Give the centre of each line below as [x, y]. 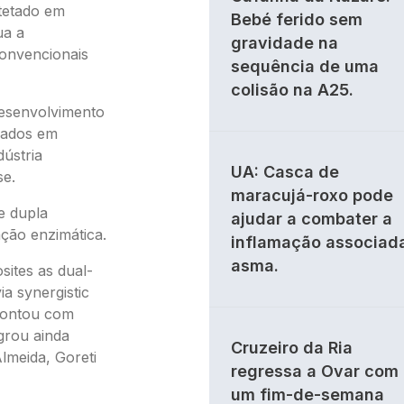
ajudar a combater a [312, 219]
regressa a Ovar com [315, 371]
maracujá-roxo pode [312, 195]
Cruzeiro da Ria [292, 348]
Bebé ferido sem [297, 19]
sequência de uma [305, 66]
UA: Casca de [285, 172]
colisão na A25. [292, 90]
